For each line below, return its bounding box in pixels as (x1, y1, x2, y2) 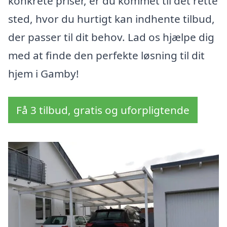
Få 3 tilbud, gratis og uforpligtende (16, 103, 190, 118)
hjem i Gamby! (8, 66, 79, 81)
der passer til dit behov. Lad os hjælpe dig (8, 30, 214, 45)
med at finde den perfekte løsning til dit (8, 48, 205, 63)
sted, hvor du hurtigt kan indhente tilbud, (8, 12, 215, 26)
